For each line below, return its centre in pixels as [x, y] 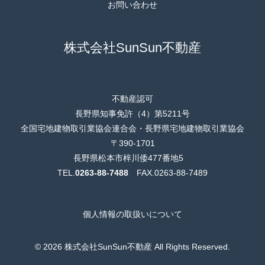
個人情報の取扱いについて [132, 214]
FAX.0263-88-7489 [168, 173]
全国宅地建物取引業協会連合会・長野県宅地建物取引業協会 [132, 129]
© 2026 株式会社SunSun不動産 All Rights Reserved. [132, 247]
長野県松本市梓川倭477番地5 [132, 158]
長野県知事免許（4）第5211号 [132, 114]
